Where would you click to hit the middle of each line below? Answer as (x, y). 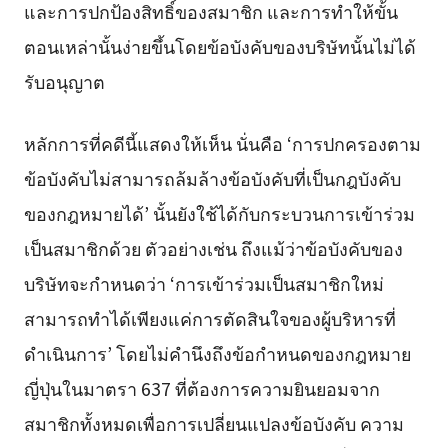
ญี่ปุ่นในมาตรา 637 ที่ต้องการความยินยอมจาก (201, 388)
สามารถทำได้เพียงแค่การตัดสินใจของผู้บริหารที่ (209, 318)
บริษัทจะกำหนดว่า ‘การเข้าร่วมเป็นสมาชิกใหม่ (203, 283)
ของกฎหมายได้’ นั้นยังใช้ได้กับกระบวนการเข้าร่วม (219, 213)
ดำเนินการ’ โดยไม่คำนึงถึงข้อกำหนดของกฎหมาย (217, 353)
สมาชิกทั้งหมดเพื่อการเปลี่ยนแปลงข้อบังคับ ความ (213, 423)
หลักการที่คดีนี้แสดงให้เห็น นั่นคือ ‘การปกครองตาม (222, 143)
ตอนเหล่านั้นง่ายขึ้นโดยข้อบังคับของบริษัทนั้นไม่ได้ (219, 46)
